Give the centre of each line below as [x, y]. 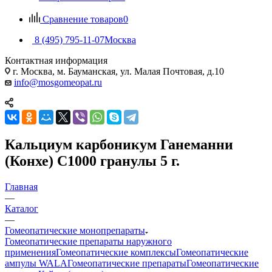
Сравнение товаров [83, 19]
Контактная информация [56, 60]
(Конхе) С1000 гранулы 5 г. [92, 161]
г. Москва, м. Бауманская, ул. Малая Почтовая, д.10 [117, 71]
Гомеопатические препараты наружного [88, 241]
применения [30, 252]
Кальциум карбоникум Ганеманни [119, 144]
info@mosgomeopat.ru [58, 82]
